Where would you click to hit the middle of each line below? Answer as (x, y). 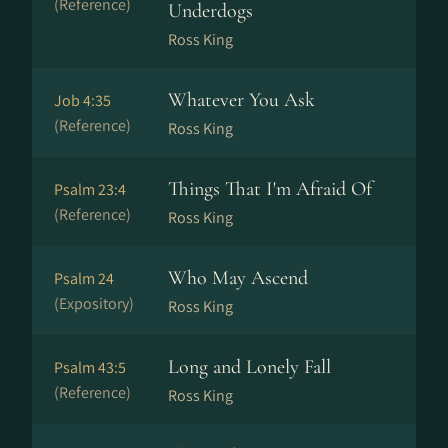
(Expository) (94, 303)
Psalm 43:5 (90, 367)
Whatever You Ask (241, 100)
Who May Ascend (238, 278)
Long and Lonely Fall (249, 367)
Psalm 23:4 (90, 189)
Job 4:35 (82, 100)
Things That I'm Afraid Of (270, 189)
